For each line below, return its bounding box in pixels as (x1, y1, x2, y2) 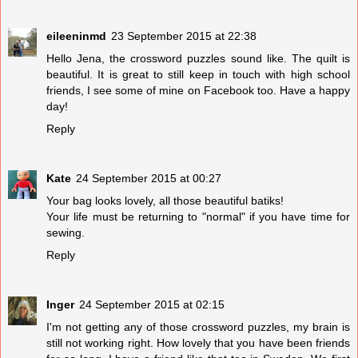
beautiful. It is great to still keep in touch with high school (46, 67, 350, 81)
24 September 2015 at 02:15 (79, 297, 225, 311)
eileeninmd (46, 29, 106, 42)
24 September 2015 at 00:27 (76, 171, 221, 185)
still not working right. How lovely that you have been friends (46, 336, 350, 349)
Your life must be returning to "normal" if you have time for (46, 209, 350, 223)
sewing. (46, 225, 85, 239)
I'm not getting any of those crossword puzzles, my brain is (46, 320, 350, 333)
